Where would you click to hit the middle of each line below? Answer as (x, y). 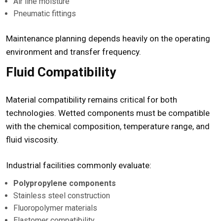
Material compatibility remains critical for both (92, 100)
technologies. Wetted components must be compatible (108, 113)
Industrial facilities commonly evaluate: (79, 166)
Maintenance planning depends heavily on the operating (108, 39)
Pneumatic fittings (45, 14)
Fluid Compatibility (61, 72)
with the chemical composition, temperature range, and (108, 127)
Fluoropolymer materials (55, 208)
